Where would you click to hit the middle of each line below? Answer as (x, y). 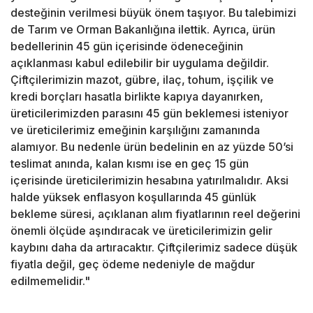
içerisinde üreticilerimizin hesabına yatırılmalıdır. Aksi (150, 181)
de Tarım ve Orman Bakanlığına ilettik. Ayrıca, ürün (143, 30)
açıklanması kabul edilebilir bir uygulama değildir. (140, 63)
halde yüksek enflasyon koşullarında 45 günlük (133, 197)
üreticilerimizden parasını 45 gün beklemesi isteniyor (150, 114)
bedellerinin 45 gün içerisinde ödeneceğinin (127, 46)
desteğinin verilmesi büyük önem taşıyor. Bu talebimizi (153, 13)
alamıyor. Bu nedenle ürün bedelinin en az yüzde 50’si (152, 147)
